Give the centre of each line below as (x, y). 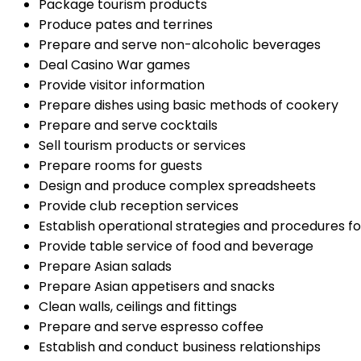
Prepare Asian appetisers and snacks (157, 287)
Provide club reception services (139, 206)
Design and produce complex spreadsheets (177, 186)
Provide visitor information (122, 85)
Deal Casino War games (114, 65)
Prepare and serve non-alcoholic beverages (180, 45)
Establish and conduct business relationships (180, 347)
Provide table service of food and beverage (176, 247)
